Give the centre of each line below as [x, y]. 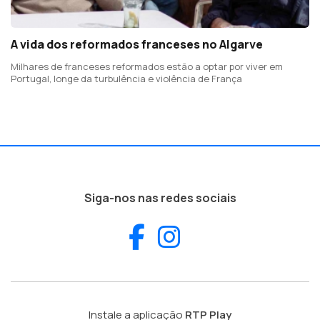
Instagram [240, 236]
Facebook [200, 236]
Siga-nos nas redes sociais [160, 197]
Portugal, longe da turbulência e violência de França [126, 78]
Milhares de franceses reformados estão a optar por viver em [147, 66]
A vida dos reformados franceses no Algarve [137, 44]
